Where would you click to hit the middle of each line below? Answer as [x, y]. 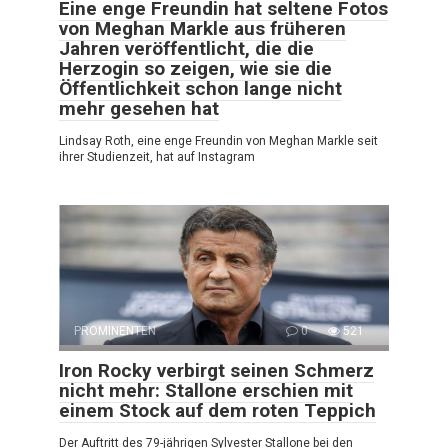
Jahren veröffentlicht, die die [186, 49]
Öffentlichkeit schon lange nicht [200, 89]
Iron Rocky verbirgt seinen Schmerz [216, 371]
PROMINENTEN [115, 331]
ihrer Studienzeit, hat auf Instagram [157, 157]
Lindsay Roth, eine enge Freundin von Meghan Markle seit [218, 141]
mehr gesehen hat [139, 109]
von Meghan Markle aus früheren [202, 29]
